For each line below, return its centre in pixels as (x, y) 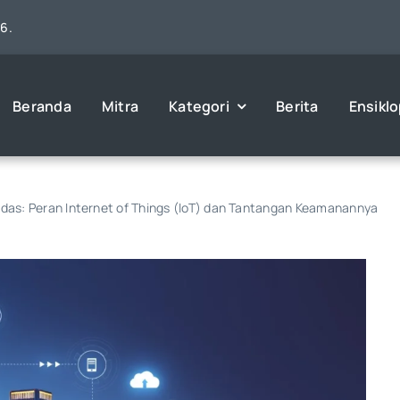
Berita (297, 106)
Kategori (199, 106)
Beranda (42, 106)
